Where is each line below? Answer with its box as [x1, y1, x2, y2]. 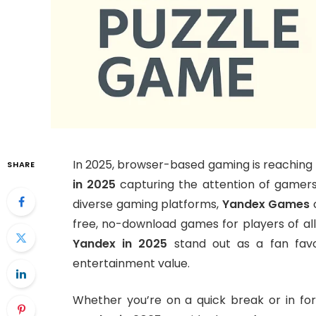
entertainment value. [73, 255, 190, 272]
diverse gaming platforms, [73, 195, 222, 212]
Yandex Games [221, 195, 310, 212]
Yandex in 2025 [73, 235, 168, 252]
